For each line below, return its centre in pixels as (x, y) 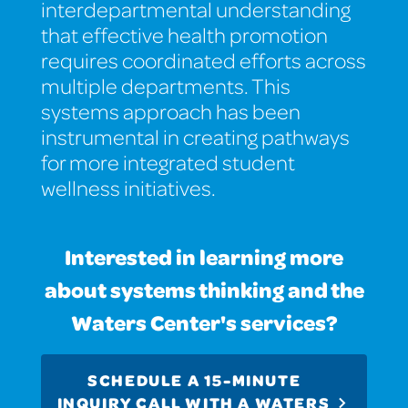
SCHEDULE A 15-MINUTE (194, 380)
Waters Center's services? (204, 323)
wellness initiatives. (128, 188)
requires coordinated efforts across (203, 61)
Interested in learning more (204, 257)
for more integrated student (168, 163)
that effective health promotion (184, 35)
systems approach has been (170, 112)
